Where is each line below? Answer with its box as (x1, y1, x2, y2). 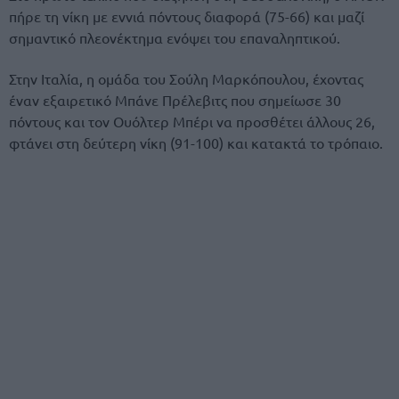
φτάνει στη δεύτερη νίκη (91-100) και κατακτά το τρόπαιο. (9, 134, 383, 152)
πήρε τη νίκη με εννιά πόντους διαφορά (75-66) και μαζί (9, 7, 364, 26)
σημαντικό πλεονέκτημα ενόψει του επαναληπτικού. (9, 28, 340, 47)
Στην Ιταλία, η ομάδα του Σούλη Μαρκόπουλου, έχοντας (9, 69, 363, 88)
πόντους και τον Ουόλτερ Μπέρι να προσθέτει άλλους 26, (9, 112, 375, 131)
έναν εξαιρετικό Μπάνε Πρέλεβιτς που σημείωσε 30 (9, 91, 341, 110)
